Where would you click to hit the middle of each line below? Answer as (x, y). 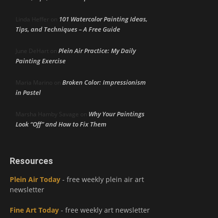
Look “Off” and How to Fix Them (61, 124)
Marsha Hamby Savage (47, 114)
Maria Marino (34, 82)
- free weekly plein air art (102, 179)
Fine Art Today (34, 210)
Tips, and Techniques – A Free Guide (68, 29)
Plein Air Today (35, 179)
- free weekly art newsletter (104, 210)
